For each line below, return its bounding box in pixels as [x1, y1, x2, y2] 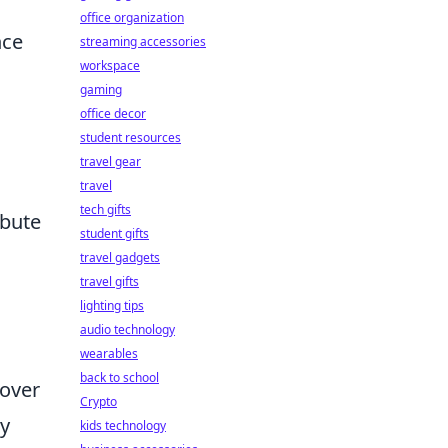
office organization [80, 9, 184, 26]
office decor [80, 105, 146, 122]
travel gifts [80, 273, 139, 290]
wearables [80, 345, 138, 362]
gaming [80, 81, 122, 98]
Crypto [80, 393, 117, 410]
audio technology [80, 321, 175, 338]
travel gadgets [80, 249, 160, 266]
